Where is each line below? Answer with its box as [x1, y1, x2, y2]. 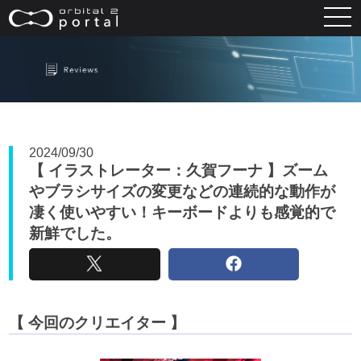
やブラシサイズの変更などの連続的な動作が [29, 182, 336, 200]
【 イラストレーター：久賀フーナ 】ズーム [29, 161, 329, 179]
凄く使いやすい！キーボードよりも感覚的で [29, 203, 336, 221]
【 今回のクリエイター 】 [9, 313, 186, 331]
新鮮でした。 [29, 224, 122, 242]
